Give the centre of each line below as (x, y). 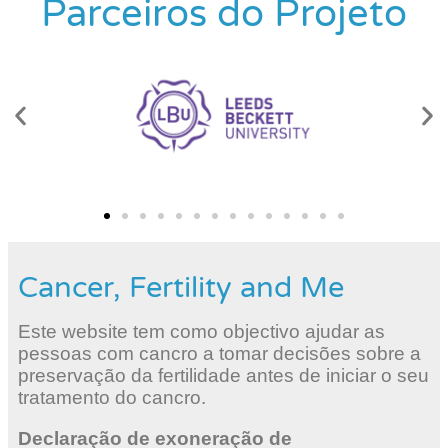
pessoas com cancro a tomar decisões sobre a (219, 353)
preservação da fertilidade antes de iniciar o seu (223, 375)
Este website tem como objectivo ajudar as (201, 331)
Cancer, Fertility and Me (181, 287)
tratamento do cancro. (112, 397)
